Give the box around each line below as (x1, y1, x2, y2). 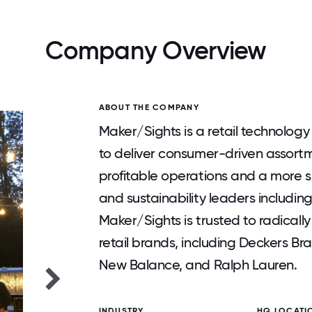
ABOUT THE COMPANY (98, 102, 199, 112)
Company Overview (45, 36, 267, 65)
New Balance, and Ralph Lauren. (98, 256, 297, 273)
